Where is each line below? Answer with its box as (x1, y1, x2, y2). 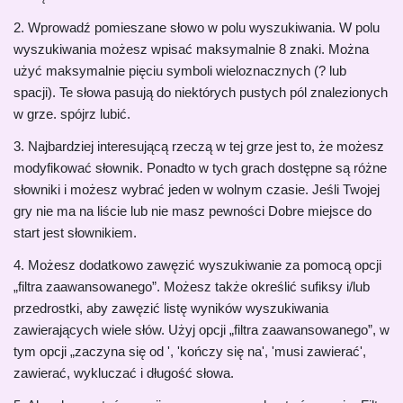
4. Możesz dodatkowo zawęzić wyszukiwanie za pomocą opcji (13, 256, 381, 273)
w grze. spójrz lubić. (13, 105, 130, 121)
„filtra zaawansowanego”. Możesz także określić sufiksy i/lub (13, 278, 370, 294)
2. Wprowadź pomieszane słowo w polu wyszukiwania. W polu (13, 19, 380, 35)
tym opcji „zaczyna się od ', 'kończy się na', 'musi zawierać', (13, 343, 366, 359)
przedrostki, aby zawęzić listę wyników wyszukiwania (13, 300, 328, 316)
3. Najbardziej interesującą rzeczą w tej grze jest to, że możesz (13, 138, 384, 154)
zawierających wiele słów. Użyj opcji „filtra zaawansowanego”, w (13, 321, 390, 337)
